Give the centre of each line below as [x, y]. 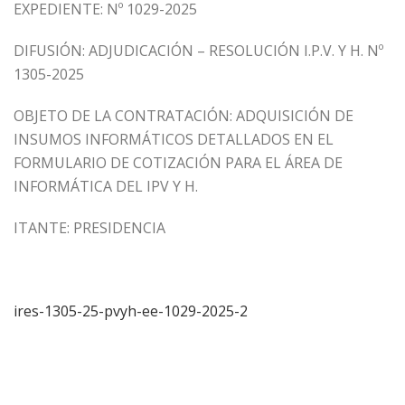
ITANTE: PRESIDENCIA [89, 228]
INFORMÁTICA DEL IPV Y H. [106, 186]
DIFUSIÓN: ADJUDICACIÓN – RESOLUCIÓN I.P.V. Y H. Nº [198, 51]
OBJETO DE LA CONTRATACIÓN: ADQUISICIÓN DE [184, 116]
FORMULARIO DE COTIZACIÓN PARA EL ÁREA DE [178, 163]
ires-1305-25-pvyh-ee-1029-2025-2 [131, 311]
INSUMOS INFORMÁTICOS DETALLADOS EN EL [174, 139]
